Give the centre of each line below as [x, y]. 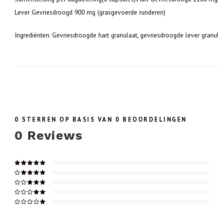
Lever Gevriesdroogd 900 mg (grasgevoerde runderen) [90, 12]
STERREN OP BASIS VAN [67, 119]
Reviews [53, 136]
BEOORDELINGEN [153, 119]
